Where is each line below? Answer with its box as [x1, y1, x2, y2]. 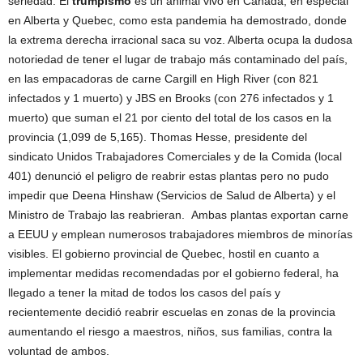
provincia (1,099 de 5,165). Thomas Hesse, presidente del [8, 130, 307, 143]
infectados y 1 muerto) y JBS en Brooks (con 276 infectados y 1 [8, 92, 334, 105]
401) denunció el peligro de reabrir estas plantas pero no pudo [8, 169, 329, 182]
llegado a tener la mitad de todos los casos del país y [8, 286, 280, 299]
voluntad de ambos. [8, 344, 116, 357]
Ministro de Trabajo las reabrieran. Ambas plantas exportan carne [8, 208, 348, 221]
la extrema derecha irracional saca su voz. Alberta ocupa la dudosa [8, 33, 352, 46]
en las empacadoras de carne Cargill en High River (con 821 [8, 72, 318, 85]
